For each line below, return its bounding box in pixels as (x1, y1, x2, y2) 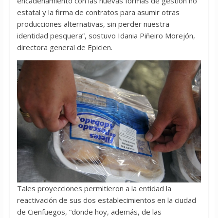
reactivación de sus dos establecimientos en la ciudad (17, 195, 196, 205)
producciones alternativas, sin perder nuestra (17, 19, 169, 29)
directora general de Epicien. (17, 42, 112, 53)
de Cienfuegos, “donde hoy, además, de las (17, 207, 162, 217)
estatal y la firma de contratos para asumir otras (17, 7, 180, 18)
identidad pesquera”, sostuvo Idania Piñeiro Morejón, (17, 31, 195, 41)
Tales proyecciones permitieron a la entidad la (17, 183, 171, 194)
